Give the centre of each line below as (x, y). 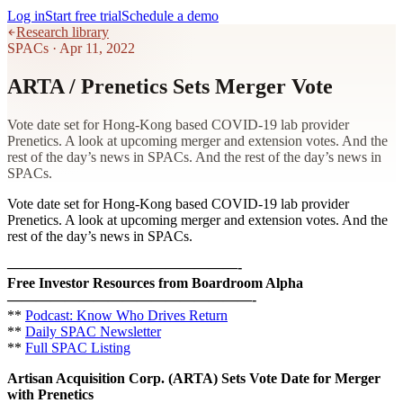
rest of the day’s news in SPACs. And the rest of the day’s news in (194, 157)
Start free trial (83, 16)
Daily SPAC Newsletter (93, 331)
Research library (63, 32)
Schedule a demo (170, 16)
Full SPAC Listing (78, 347)
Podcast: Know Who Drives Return (126, 315)
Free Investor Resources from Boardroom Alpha (155, 282)
